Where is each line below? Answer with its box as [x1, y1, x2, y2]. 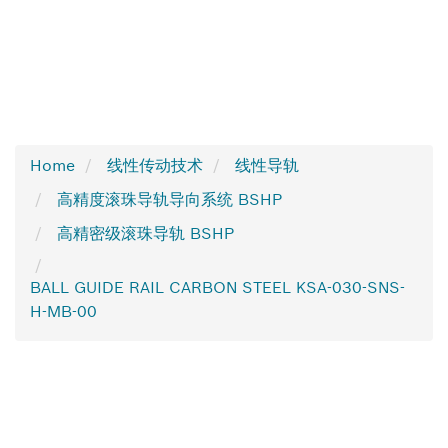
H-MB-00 [30, 301, 97, 321]
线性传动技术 [107, 155, 203, 175]
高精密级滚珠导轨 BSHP [57, 223, 234, 243]
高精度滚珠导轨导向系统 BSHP [57, 189, 282, 209]
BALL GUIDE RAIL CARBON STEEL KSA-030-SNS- [30, 277, 405, 297]
